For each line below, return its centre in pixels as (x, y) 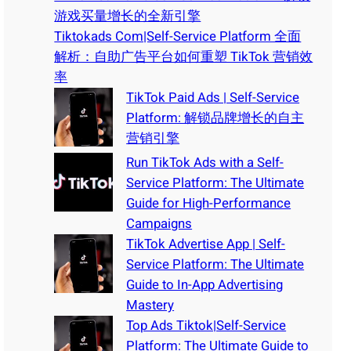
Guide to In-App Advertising (205, 284)
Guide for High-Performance (209, 203)
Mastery (150, 305)
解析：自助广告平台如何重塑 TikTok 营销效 (184, 56)
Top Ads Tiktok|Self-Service (206, 325)
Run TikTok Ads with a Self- (205, 162)
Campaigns (159, 223)
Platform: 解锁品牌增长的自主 (215, 118)
